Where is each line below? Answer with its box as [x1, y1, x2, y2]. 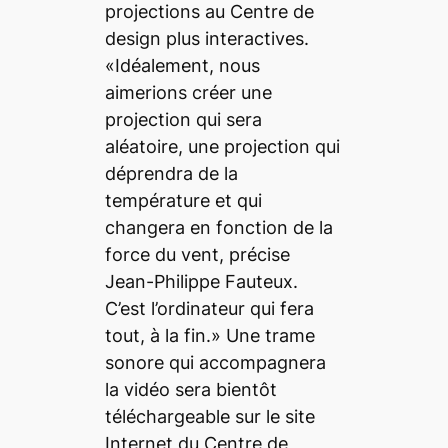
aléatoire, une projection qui [104, 135, 340, 157]
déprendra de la [104, 162, 238, 184]
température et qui [104, 189, 262, 211]
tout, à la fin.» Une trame [104, 324, 315, 346]
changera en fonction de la [104, 216, 333, 238]
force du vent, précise [104, 243, 290, 265]
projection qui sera [104, 108, 262, 130]
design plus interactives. [104, 27, 309, 49]
